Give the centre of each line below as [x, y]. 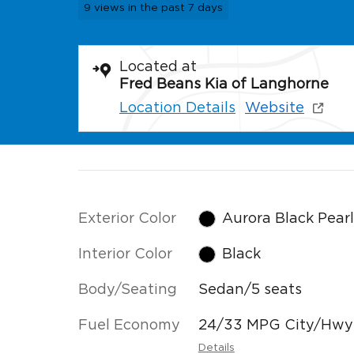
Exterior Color [127, 218]
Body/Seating [128, 290]
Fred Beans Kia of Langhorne [224, 84]
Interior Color [125, 254]
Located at [158, 67]
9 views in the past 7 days [153, 8]
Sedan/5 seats [250, 290]
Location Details [177, 108]
